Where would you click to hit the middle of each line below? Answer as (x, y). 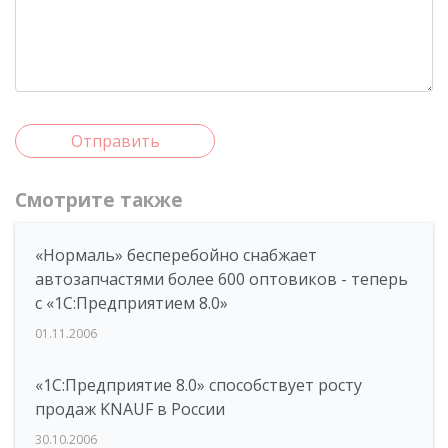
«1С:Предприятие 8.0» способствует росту (198, 385)
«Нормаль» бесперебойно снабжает (176, 255)
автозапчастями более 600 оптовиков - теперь (221, 279)
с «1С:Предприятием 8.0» (131, 303)
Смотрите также (99, 200)
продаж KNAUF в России (130, 409)
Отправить (115, 141)
